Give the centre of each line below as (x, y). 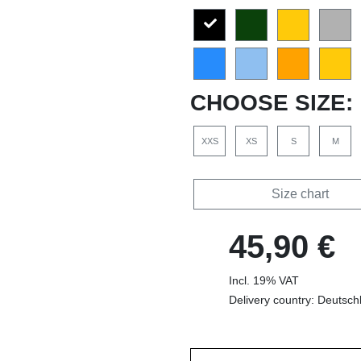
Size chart (300, 193)
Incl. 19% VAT (264, 280)
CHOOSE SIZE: (272, 102)
